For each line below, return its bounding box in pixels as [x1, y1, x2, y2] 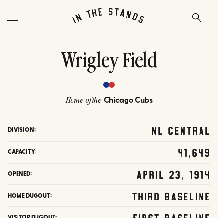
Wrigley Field [60, 51, 158, 72]
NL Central [151, 123, 210, 137]
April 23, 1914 [136, 166, 210, 181]
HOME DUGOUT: [8, 193, 52, 199]
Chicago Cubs [103, 96, 153, 105]
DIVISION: [8, 127, 36, 133]
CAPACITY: [8, 149, 36, 155]
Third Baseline [131, 188, 210, 203]
